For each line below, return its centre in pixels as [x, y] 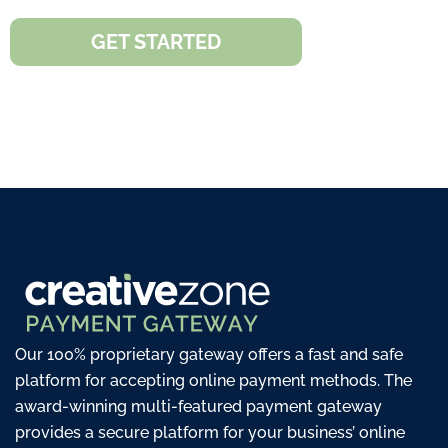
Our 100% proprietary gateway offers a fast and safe [209, 354]
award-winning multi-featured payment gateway [198, 406]
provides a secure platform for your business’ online [210, 432]
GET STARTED [156, 42]
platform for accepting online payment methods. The [213, 380]
